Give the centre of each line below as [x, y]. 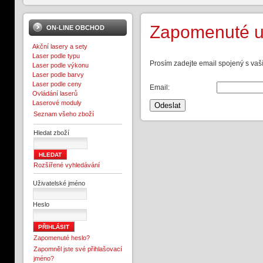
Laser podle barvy [58, 75]
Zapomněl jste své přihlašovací [78, 249]
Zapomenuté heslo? [62, 238]
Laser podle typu [56, 56]
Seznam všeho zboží [64, 114]
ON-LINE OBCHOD [75, 28]
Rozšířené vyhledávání [67, 165]
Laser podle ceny [57, 84]
